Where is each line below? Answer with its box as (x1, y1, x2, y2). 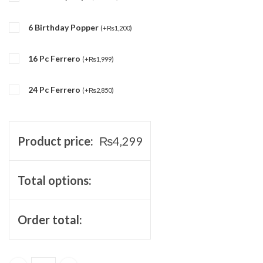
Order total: (17, 212, 82, 227)
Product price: (17, 133, 93, 148)
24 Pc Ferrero (28, 84, 82, 95)
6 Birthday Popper (28, 22, 100, 32)
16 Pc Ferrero (28, 53, 82, 63)
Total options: (17, 173, 92, 187)
